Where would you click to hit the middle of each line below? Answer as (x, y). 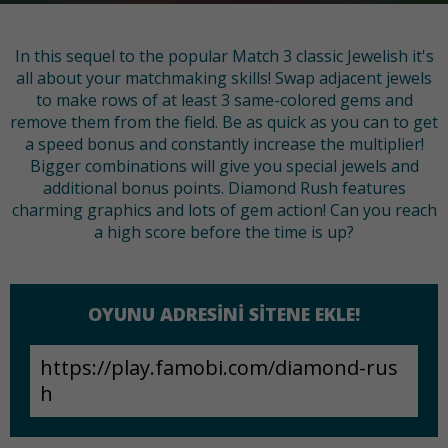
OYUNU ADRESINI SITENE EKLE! (224, 314)
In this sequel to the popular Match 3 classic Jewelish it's (224, 56)
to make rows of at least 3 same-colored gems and (224, 100)
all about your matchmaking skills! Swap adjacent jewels (224, 78)
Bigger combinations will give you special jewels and (224, 166)
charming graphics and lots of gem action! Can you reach (224, 210)
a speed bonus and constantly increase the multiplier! (224, 144)
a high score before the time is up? (224, 232)
